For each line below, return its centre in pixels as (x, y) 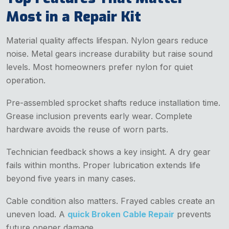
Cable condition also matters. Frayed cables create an (110, 201)
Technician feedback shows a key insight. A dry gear (108, 152)
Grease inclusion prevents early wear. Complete (99, 116)
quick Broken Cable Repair (121, 214)
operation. (26, 80)
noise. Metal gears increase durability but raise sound (109, 53)
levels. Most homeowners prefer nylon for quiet (99, 67)
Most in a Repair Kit (74, 16)
